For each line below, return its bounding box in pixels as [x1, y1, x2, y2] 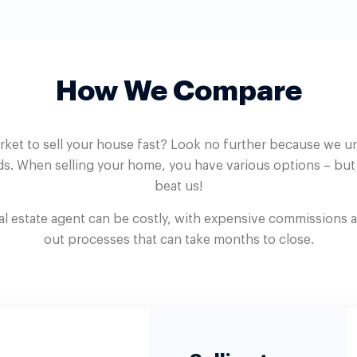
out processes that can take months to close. [43, 233, 314, 246]
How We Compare [55, 76, 302, 106]
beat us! [155, 180, 202, 194]
